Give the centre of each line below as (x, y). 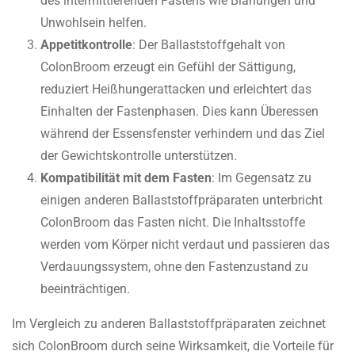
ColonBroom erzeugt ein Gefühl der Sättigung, (168, 67)
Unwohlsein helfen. (94, 23)
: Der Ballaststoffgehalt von (209, 45)
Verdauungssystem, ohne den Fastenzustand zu (174, 267)
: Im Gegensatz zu (261, 178)
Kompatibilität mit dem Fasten (126, 178)
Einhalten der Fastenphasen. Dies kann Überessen (179, 112)
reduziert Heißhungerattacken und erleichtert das (176, 90)
